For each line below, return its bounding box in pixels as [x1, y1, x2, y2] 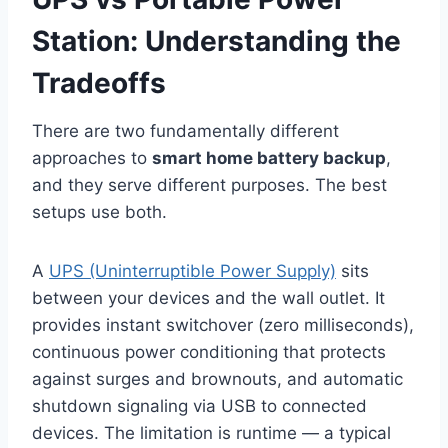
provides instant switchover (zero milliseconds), [32, 315, 414, 336]
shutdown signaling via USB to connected [32, 396, 367, 417]
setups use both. [32, 202, 167, 223]
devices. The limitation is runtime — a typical [32, 423, 391, 444]
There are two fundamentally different [32, 121, 339, 142]
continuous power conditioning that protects [32, 342, 386, 363]
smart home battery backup [152, 148, 386, 169]
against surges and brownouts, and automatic [32, 369, 403, 390]
